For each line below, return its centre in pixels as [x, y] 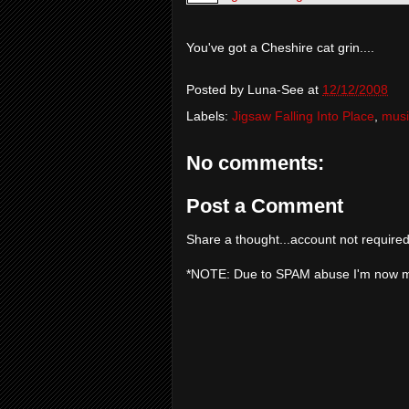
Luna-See [276, 89]
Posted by [217, 89]
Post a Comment [265, 205]
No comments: [255, 163]
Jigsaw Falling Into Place [303, 115]
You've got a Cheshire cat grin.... [280, 47]
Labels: [209, 115]
